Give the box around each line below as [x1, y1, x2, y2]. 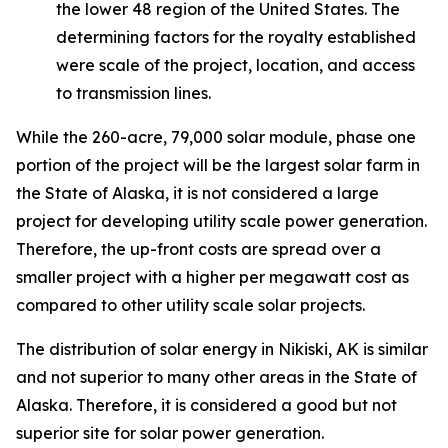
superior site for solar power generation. [16, 423, 324, 443]
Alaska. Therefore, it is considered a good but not [16, 395, 397, 415]
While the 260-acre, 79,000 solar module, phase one [16, 127, 416, 147]
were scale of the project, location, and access [56, 55, 415, 75]
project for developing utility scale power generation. [16, 211, 427, 231]
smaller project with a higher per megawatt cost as [16, 267, 409, 287]
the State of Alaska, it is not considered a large [16, 183, 379, 203]
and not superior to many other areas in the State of [16, 367, 417, 387]
